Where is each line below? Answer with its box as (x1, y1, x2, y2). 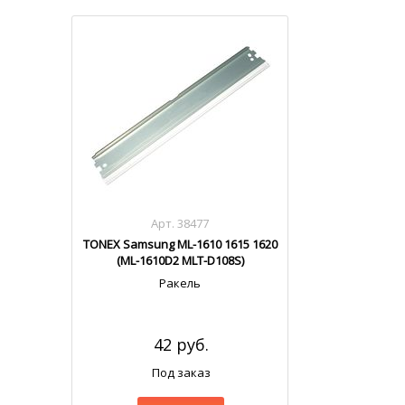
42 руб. (153, 334, 209, 355)
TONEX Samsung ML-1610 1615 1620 (82, 236, 278, 252)
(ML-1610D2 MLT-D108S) (116, 252, 244, 268)
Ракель (159, 275, 202, 291)
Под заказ (151, 364, 211, 381)
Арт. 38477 (151, 215, 210, 231)
